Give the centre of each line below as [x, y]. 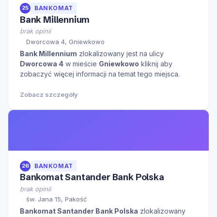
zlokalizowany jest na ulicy [120, 53]
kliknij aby [156, 63]
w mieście [81, 63]
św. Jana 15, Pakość [56, 199]
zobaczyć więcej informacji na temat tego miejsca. [100, 74]
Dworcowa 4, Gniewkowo [65, 41]
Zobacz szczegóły [49, 94]
